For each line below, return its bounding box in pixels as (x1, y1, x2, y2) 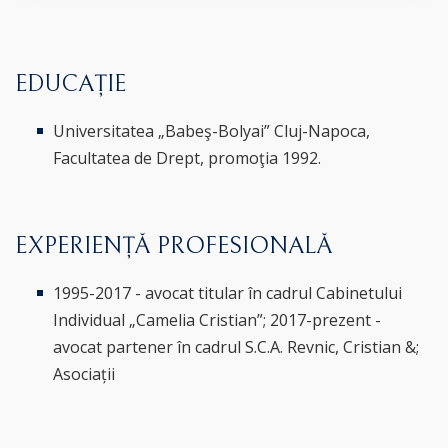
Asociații (53, 363, 116, 385)
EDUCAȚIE (15, 70, 126, 98)
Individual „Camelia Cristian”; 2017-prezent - (53, 309, 382, 331)
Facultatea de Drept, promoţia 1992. (53, 147, 322, 169)
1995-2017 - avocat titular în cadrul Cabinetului (53, 282, 403, 304)
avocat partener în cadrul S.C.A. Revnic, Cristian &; (53, 336, 420, 358)
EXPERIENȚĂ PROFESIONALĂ (15, 232, 333, 260)
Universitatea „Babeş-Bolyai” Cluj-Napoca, (53, 120, 371, 142)
